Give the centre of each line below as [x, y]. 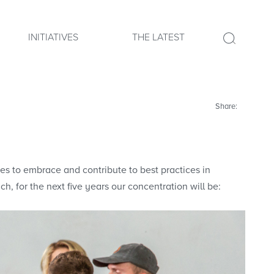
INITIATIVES [54, 37]
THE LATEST [159, 37]
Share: [227, 107]
